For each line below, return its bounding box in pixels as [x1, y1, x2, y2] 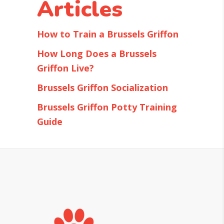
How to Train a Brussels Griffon [37, 28, 178, 40]
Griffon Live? [37, 62, 94, 74]
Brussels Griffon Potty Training [37, 101, 177, 113]
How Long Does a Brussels [37, 47, 156, 60]
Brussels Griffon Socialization [37, 81, 168, 94]
